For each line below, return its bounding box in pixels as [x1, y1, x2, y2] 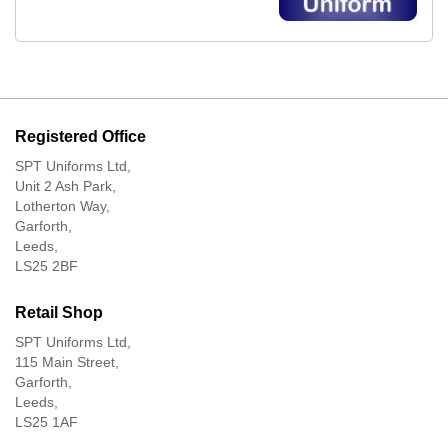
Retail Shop [15, 303, 103, 321]
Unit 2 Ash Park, [15, 177, 116, 194]
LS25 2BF [15, 257, 78, 274]
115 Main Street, [15, 353, 119, 370]
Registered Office [15, 127, 146, 145]
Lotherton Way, [15, 197, 110, 214]
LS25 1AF [15, 413, 78, 430]
